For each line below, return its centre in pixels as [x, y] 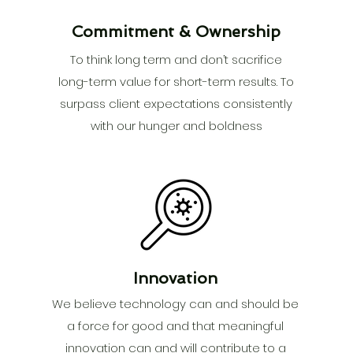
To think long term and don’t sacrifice [176, 59]
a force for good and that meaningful [176, 326]
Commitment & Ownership [176, 32]
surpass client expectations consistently [176, 104]
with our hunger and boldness [176, 126]
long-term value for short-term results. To [176, 82]
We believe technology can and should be [176, 304]
